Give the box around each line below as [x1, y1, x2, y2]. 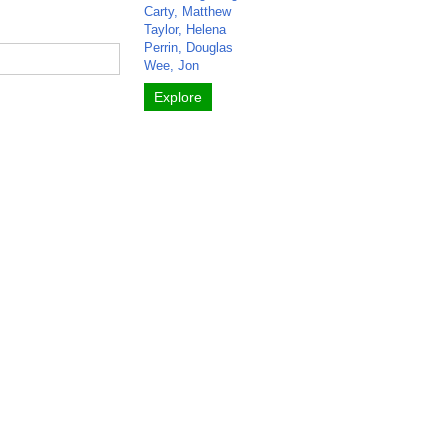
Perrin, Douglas [144, 40, 234, 55]
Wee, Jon [144, 58, 200, 73]
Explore [154, 89, 203, 105]
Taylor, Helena [144, 22, 227, 37]
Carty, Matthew [144, 4, 232, 19]
